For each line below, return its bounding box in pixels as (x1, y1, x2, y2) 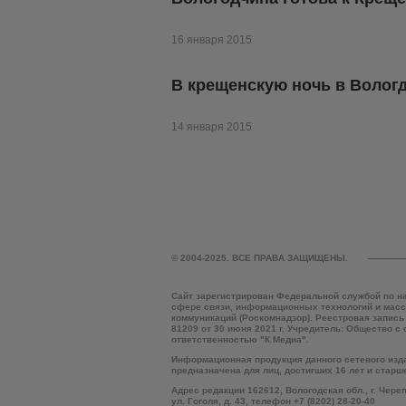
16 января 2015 (171, 34, 252, 47)
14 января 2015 (171, 121, 252, 134)
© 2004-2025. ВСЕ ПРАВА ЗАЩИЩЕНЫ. (171, 253, 348, 264)
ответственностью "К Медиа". (171, 334, 309, 345)
